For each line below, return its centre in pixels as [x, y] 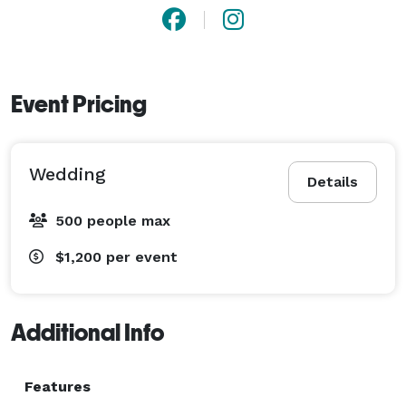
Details [333, 181]
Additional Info [87, 332]
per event [142, 256]
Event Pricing [79, 104]
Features [58, 386]
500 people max [113, 220]
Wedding [68, 174]
